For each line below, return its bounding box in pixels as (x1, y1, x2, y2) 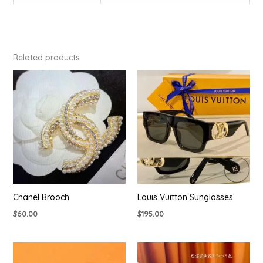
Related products (12, 52, 80, 63)
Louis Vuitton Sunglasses (137, 192, 233, 203)
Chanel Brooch (12, 192, 69, 203)
